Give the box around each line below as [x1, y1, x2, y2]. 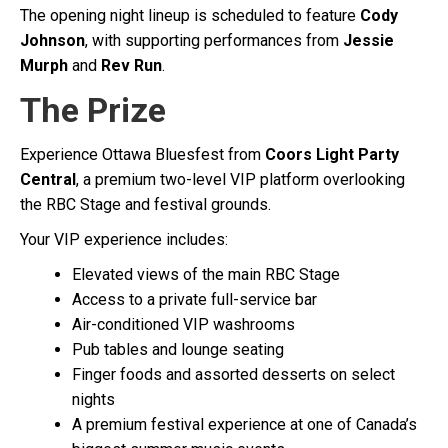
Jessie [343, 31, 394, 51]
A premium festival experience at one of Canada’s [72, 415, 417, 435]
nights [72, 390, 115, 410]
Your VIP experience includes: [20, 230, 228, 250]
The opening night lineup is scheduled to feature [20, 6, 360, 26]
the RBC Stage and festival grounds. [20, 195, 271, 215]
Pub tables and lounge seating [72, 340, 284, 360]
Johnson [20, 31, 85, 51]
